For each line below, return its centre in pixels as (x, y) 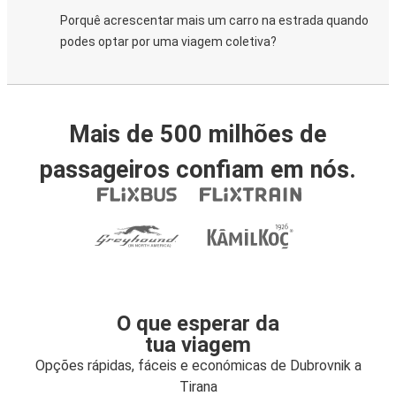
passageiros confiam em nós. (198, 170)
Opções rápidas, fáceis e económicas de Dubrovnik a (198, 366)
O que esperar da (198, 324)
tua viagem (198, 345)
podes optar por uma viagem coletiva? (168, 42)
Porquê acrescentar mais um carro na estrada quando (214, 20)
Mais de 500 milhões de (198, 134)
